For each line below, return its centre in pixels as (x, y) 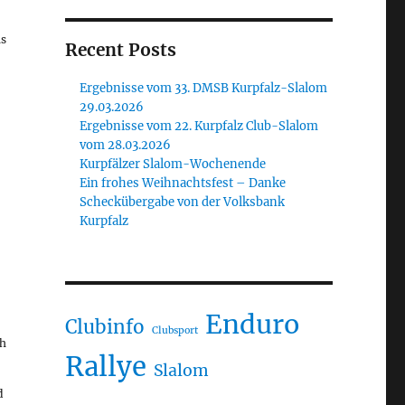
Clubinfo (104, 327)
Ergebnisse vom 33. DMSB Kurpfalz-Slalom (204, 88)
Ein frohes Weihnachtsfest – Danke (183, 183)
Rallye (105, 366)
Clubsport (174, 330)
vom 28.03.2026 (126, 145)
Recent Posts (120, 49)
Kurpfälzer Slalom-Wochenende (173, 164)
